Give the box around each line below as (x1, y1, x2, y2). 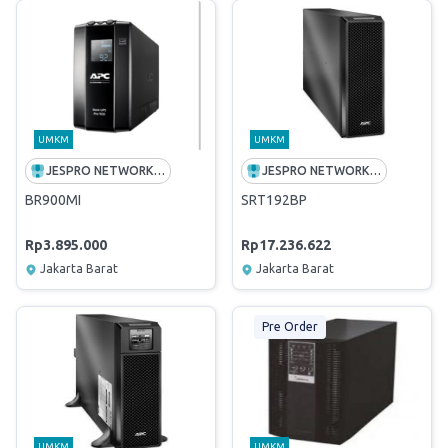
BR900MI (25, 192, 81, 208)
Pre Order (261, 320, 318, 333)
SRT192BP (241, 192, 307, 208)
